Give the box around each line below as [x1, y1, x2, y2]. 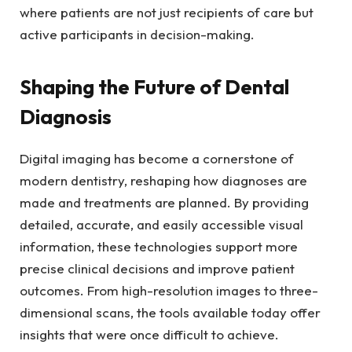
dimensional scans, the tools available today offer [20, 303, 321, 321]
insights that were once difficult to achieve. [20, 325, 282, 343]
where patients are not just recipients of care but [20, 4, 313, 20]
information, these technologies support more [20, 237, 298, 255]
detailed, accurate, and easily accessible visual [20, 215, 303, 233]
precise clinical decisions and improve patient [20, 259, 295, 277]
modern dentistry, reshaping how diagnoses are [20, 171, 307, 189]
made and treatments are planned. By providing [20, 193, 309, 211]
